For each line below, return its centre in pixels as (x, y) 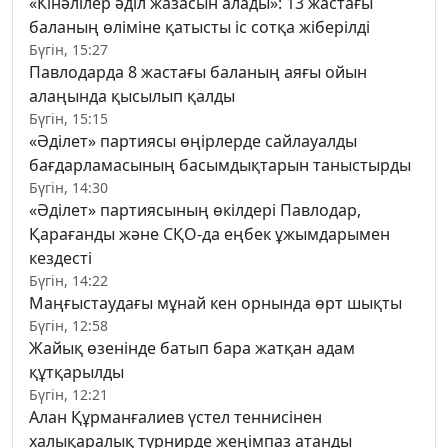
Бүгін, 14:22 (68, 280)
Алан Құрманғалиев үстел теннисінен (175, 416)
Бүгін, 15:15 (68, 118)
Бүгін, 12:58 (68, 325)
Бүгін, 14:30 (68, 187)
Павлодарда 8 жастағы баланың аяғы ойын (198, 71)
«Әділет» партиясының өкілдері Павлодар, (195, 209)
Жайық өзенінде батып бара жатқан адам (192, 347)
